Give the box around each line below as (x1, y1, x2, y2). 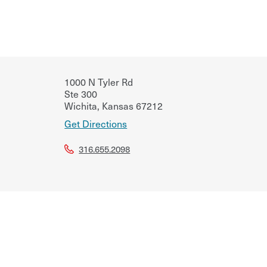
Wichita (64, 98, 98, 113)
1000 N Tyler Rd (64, 74, 133, 89)
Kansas (100, 98, 134, 113)
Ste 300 (64, 86, 98, 101)
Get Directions (64, 116, 128, 131)
